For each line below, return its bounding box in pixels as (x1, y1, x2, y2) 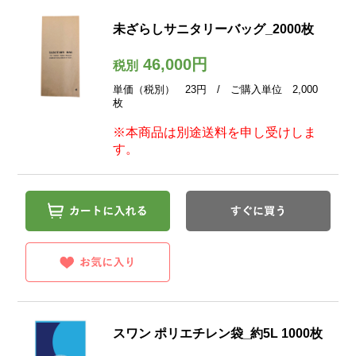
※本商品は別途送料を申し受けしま (112, 126, 316, 139)
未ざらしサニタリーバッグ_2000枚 (112, 22, 314, 36)
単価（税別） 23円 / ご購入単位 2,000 (112, 83, 318, 95)
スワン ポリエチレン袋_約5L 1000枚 (112, 327, 323, 341)
